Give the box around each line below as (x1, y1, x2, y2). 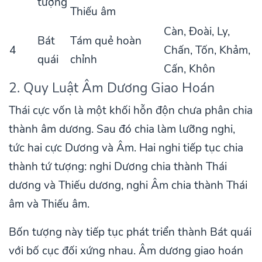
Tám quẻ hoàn (70, 33, 142, 49)
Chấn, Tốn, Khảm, (164, 43, 250, 58)
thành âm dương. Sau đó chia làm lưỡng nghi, (9, 122, 235, 137)
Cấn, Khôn (164, 61, 215, 77)
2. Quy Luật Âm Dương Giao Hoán (9, 78, 215, 98)
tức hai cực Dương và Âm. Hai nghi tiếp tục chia (9, 140, 243, 156)
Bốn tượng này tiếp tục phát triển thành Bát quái (9, 225, 251, 240)
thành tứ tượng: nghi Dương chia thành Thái (9, 159, 227, 175)
